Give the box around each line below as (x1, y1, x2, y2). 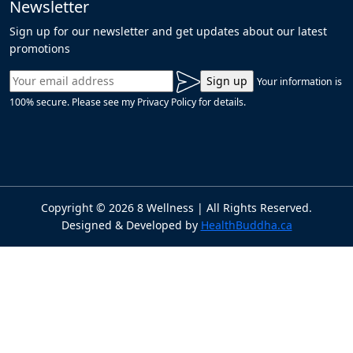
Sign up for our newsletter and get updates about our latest (9, 23, 327, 39)
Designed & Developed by (61, 217, 201, 232)
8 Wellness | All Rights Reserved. (134, 199, 312, 215)
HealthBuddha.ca (200, 217, 292, 232)
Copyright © (41, 199, 109, 215)
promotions (9, 40, 70, 56)
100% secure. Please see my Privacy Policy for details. (9, 95, 246, 109)
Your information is (257, 74, 342, 88)
